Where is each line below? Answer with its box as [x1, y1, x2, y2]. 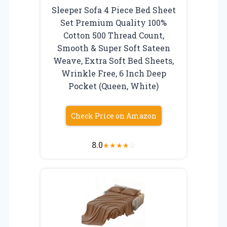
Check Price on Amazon [70, 111, 157, 121]
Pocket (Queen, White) [68, 81, 159, 92]
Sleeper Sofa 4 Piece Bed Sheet [51, 5, 176, 16]
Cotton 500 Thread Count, [63, 30, 164, 41]
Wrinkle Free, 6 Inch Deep [61, 68, 166, 79]
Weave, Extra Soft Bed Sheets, [53, 55, 174, 66]
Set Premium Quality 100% [60, 17, 167, 28]
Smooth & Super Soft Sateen [57, 43, 170, 54]
